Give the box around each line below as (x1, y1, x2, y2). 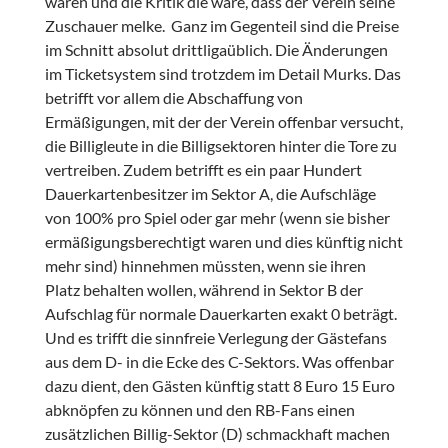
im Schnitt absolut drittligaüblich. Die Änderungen (44, 40, 388, 60)
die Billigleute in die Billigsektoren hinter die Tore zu (44, 136, 397, 156)
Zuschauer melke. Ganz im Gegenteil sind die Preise (44, 16, 399, 36)
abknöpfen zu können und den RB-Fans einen (44, 400, 355, 420)
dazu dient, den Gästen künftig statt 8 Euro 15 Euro (44, 376, 395, 396)
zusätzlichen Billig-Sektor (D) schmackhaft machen (44, 424, 390, 444)
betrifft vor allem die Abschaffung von (44, 88, 303, 108)
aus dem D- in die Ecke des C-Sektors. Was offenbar (44, 352, 394, 372)
